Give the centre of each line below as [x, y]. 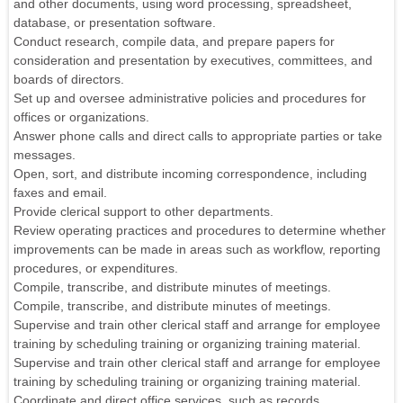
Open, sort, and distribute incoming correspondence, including [190, 174]
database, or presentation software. [115, 23]
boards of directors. [69, 80]
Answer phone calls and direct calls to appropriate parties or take [198, 136]
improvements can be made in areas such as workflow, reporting [197, 250]
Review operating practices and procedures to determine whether [200, 231]
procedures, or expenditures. [96, 269]
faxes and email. [60, 193]
